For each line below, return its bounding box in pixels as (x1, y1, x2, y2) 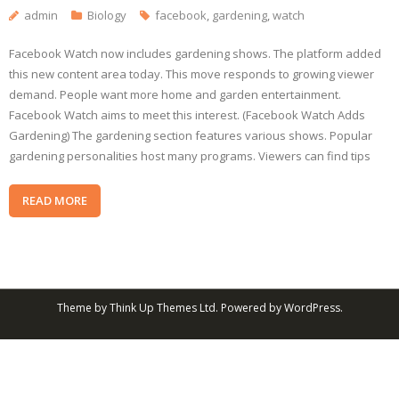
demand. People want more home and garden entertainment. (9, 86, 341, 103)
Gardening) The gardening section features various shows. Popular (9, 127, 372, 144)
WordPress (283, 300, 340, 316)
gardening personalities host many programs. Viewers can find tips (9, 148, 370, 165)
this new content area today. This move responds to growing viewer (9, 66, 374, 83)
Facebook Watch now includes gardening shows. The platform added (9, 45, 381, 62)
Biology (87, 7, 126, 24)
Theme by (56, 300, 110, 316)
